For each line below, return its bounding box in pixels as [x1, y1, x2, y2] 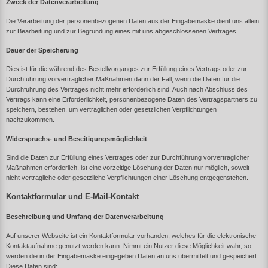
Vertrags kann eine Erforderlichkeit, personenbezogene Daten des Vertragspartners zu [6, 96, 257, 103]
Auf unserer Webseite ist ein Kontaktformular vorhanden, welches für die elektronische [6, 232, 256, 239]
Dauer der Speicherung [6, 46, 78, 54]
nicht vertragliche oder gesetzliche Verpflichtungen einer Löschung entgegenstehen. [6, 174, 248, 182]
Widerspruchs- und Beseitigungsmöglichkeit [6, 135, 147, 142]
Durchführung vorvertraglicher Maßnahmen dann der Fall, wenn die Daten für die [6, 75, 240, 83]
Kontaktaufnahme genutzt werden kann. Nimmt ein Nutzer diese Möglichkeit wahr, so [6, 242, 251, 249]
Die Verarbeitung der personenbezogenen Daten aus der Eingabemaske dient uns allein [6, 17, 259, 25]
